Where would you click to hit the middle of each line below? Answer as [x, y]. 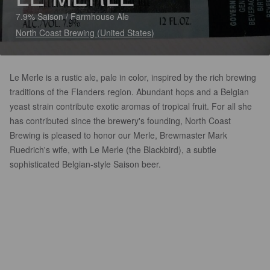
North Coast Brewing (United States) [85, 33]
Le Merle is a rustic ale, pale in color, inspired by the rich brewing [133, 77]
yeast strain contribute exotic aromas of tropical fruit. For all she [131, 106]
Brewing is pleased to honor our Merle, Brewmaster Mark [118, 135]
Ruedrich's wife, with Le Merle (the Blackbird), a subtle [113, 149]
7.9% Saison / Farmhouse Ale [72, 16]
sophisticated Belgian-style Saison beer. [85, 164]
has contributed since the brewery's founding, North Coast [120, 121]
